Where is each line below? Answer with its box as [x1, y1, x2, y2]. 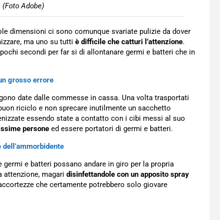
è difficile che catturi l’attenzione [75, 37, 183, 46]
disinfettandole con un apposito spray [66, 170, 189, 179]
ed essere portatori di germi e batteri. [49, 124, 173, 133]
